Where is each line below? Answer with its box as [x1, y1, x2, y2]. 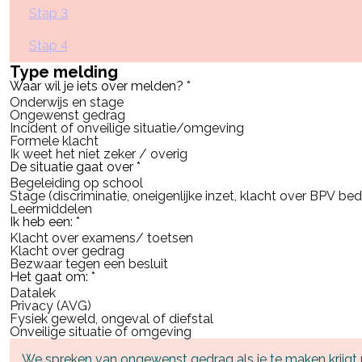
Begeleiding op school [9, 175, 143, 191]
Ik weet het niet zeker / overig [9, 145, 187, 162]
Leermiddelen [9, 200, 92, 217]
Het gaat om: [9, 268, 91, 284]
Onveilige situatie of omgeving [9, 323, 192, 339]
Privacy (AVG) [9, 297, 91, 314]
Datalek [9, 284, 56, 301]
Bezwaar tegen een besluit [9, 255, 168, 271]
